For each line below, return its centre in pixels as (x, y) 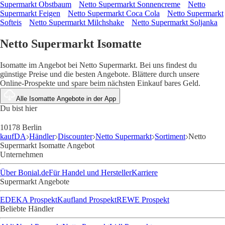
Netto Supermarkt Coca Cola (114, 14)
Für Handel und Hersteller (90, 173)
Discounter (75, 137)
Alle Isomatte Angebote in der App (66, 99)
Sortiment (170, 137)
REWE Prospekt (143, 200)
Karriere (145, 173)
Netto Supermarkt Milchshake (77, 23)
